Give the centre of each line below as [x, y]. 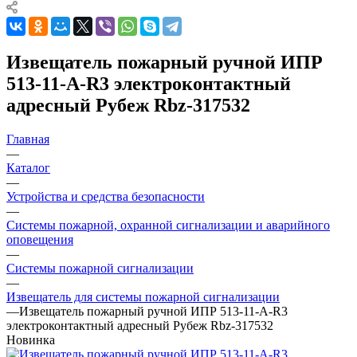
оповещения [40, 239]
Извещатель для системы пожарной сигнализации [143, 296]
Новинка [31, 339]
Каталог [28, 167]
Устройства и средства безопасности [106, 196]
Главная [28, 139]
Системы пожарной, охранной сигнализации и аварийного [168, 225]
